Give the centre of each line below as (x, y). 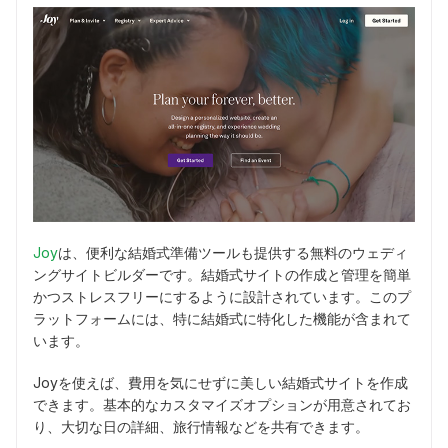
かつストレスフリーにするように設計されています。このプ (222, 296)
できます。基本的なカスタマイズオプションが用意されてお (222, 404)
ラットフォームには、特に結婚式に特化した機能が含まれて (222, 318)
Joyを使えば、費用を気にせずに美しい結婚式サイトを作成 (220, 382)
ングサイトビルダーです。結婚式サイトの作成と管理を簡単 (222, 274)
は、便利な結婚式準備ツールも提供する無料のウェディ (233, 252)
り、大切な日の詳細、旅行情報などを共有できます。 (201, 426)
